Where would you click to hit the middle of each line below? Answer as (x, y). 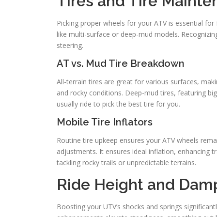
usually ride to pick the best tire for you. (118, 104)
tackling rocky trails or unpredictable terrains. (126, 163)
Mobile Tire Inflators (105, 122)
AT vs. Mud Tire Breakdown (121, 63)
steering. (70, 45)
